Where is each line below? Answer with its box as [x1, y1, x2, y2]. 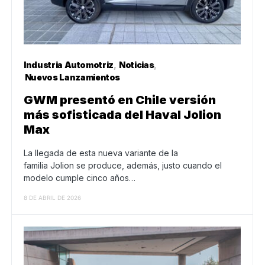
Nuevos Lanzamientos [24, 72, 121, 83]
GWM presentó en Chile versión [24, 93, 216, 108]
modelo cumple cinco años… [24, 173, 135, 183]
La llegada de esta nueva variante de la [24, 148, 178, 159]
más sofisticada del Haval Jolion [24, 108, 221, 122]
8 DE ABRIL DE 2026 [24, 194, 81, 202]
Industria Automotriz [24, 60, 114, 70]
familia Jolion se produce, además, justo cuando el [24, 160, 222, 171]
